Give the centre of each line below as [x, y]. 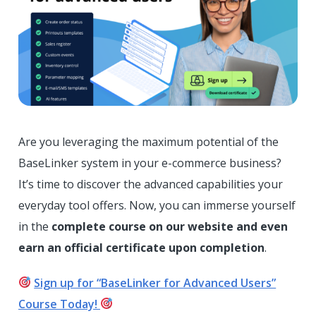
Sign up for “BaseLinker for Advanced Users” [155, 282]
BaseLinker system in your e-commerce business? [150, 163]
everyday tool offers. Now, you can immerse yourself [157, 205]
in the [35, 226]
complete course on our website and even [170, 226]
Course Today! [59, 304]
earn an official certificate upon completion [141, 247]
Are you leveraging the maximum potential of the [148, 141]
